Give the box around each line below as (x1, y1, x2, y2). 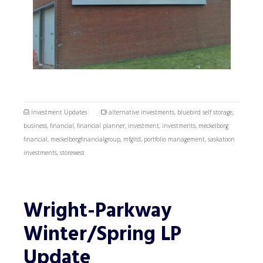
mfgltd (123, 135, 141, 144)
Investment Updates (31, 108, 87, 117)
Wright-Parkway (23, 195, 171, 228)
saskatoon (208, 135, 235, 144)
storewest (60, 149, 85, 157)
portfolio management (144, 135, 205, 144)
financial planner (77, 122, 125, 130)
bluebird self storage (177, 108, 232, 117)
